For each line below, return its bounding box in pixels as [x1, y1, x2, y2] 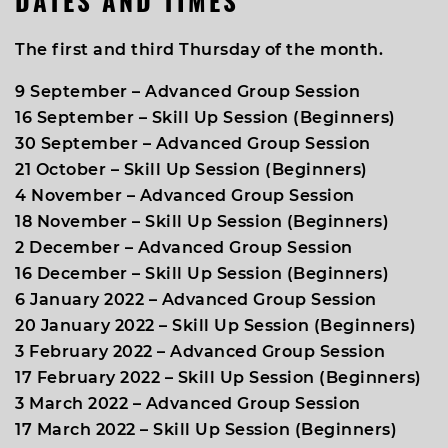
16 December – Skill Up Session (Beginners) [15, 264, 389, 283]
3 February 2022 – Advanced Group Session [15, 342, 385, 361]
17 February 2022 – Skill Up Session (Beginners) [15, 368, 422, 387]
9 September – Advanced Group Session [15, 82, 360, 101]
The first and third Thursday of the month [15, 40, 379, 59]
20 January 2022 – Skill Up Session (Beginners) [15, 316, 416, 335]
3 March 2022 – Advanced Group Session [15, 394, 361, 413]
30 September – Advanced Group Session [15, 134, 371, 153]
